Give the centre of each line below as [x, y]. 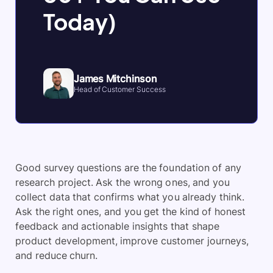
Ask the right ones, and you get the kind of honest [131, 211]
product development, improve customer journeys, [132, 241]
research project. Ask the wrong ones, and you [122, 182]
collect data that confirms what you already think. [130, 197]
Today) [80, 22]
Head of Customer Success [120, 89]
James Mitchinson [115, 79]
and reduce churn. [57, 255]
